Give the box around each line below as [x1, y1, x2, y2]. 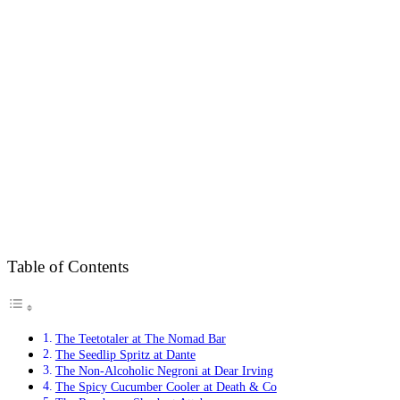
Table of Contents [7, 257, 129, 277]
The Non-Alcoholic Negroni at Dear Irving [54, 362, 273, 378]
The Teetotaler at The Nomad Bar [54, 330, 226, 346]
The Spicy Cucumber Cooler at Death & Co [54, 379, 277, 394]
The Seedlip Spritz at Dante [54, 346, 196, 362]
